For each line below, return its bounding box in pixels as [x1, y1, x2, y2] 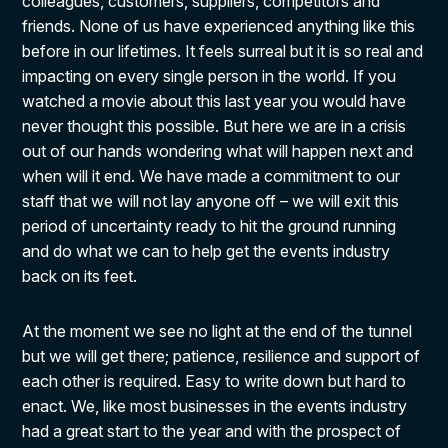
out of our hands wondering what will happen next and [22, 141, 414, 161]
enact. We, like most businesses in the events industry [22, 396, 408, 416]
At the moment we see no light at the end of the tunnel [22, 321, 413, 341]
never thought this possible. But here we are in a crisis [22, 116, 407, 136]
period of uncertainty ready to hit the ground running [22, 216, 397, 236]
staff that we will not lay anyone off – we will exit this [22, 191, 400, 211]
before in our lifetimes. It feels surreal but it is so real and [22, 41, 424, 61]
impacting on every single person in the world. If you [22, 66, 397, 86]
